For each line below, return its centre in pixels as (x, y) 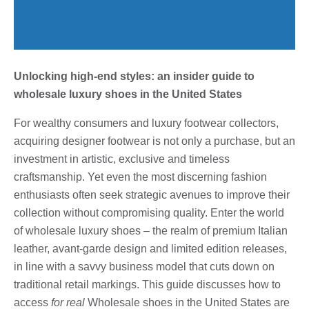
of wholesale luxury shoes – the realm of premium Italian (151, 230)
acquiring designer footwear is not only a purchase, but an (154, 141)
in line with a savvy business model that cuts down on (144, 266)
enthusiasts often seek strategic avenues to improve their (152, 195)
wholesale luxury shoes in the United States (128, 94)
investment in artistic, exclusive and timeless (122, 159)
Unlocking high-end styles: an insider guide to (134, 76)
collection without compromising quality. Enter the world (149, 212)
